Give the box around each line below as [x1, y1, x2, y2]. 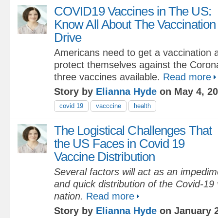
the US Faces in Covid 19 [54, 136, 185, 150]
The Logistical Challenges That [54, 123, 212, 137]
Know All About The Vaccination [54, 17, 216, 31]
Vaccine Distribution [54, 149, 155, 163]
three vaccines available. [54, 71, 160, 82]
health [134, 102, 151, 109]
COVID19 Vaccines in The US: [54, 4, 211, 18]
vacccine [96, 102, 121, 109]
